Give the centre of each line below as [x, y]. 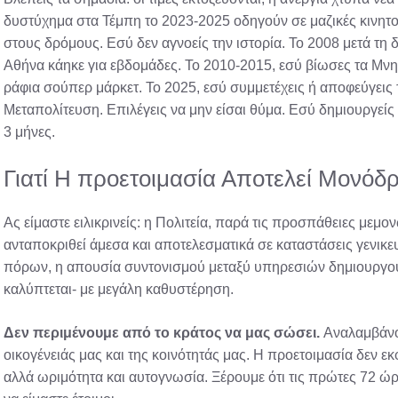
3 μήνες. [29, 131]
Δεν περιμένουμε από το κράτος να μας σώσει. [162, 332]
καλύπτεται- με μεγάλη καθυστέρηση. [119, 289]
